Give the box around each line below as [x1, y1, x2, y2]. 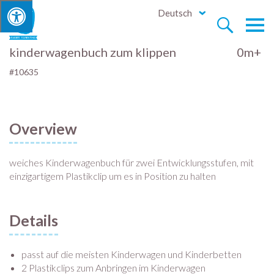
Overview [9, 119, 77, 138]
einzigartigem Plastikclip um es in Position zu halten [9, 170, 216, 182]
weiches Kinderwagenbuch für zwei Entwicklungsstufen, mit [9, 157, 254, 169]
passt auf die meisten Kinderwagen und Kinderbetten [21, 248, 242, 261]
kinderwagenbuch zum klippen [9, 45, 176, 60]
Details [9, 211, 58, 230]
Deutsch [158, 7, 192, 18]
